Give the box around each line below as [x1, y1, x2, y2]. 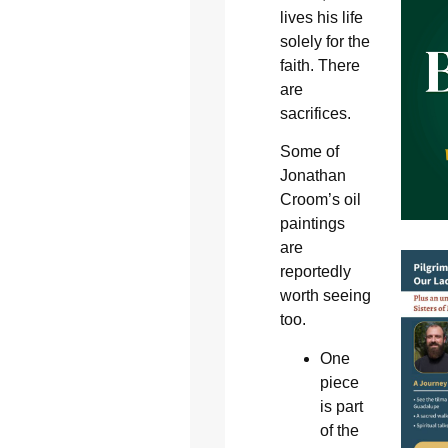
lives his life [279, 8, 363, 26]
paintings [279, 215, 345, 233]
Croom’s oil [279, 191, 361, 209]
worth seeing [279, 287, 371, 305]
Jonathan [279, 167, 346, 185]
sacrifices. [279, 104, 351, 122]
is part [319, 397, 363, 415]
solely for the [279, 32, 370, 50]
